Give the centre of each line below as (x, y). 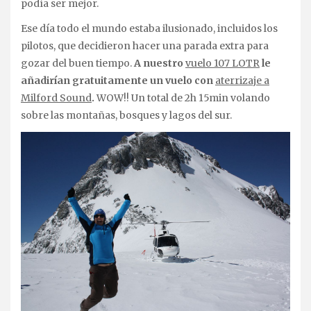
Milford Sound (56, 98)
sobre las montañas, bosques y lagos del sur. (126, 115)
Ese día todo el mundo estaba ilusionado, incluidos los (149, 28)
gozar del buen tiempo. (77, 63)
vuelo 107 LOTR (222, 63)
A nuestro (160, 63)
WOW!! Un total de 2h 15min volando (182, 98)
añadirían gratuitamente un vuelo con (118, 80)
